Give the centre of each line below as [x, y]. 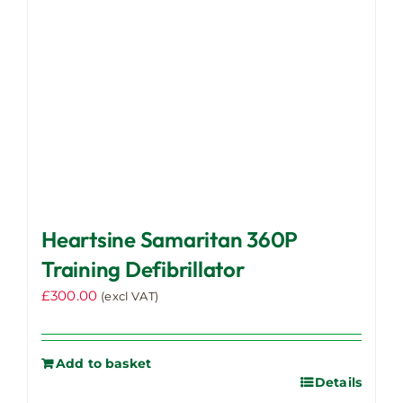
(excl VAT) [130, 297]
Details [338, 383]
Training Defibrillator [143, 269]
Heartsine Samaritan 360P [170, 240]
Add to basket [104, 364]
